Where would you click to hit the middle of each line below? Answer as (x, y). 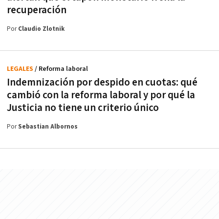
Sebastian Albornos (48, 127)
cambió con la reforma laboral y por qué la (101, 95)
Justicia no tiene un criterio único (83, 108)
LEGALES (21, 69)
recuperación (37, 10)
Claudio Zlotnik (41, 29)
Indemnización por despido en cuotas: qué (102, 83)
